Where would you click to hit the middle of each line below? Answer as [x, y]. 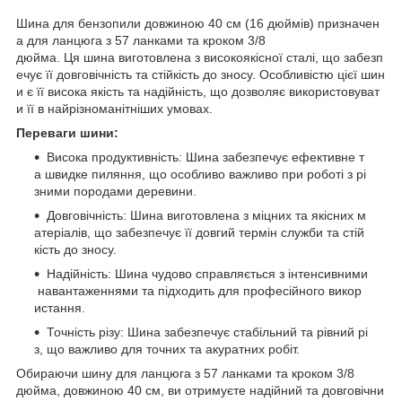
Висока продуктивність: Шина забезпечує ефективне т [205, 157]
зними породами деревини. [115, 191]
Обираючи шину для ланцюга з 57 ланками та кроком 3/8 [185, 373]
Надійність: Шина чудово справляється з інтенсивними [207, 273]
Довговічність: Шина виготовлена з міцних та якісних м [206, 215]
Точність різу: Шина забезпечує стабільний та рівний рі [207, 332]
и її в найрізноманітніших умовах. [114, 108]
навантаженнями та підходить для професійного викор [198, 290]
